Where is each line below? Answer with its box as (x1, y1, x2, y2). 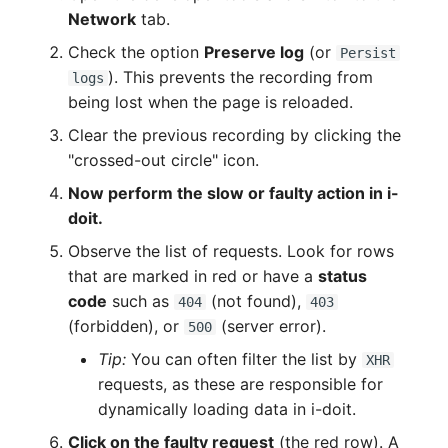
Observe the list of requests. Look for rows (68, 240, 395, 261)
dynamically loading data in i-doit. (98, 398, 357, 419)
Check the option (68, 41, 205, 62)
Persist (340, 44, 397, 61)
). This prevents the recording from (108, 66, 374, 87)
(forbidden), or (68, 315, 185, 336)
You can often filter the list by (126, 348, 363, 369)
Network (68, 8, 137, 29)
